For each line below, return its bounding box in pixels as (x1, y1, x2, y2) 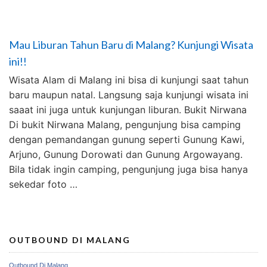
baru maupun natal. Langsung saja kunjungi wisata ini (9, 89, 249, 101)
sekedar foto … (9, 178, 77, 190)
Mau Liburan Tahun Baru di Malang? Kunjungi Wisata (9, 38, 253, 51)
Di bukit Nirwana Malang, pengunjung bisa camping (9, 119, 241, 131)
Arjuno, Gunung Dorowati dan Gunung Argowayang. (9, 148, 243, 160)
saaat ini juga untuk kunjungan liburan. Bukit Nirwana (9, 104, 247, 116)
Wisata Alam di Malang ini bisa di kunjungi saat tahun (9, 74, 249, 86)
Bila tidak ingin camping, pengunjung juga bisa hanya (9, 163, 248, 175)
